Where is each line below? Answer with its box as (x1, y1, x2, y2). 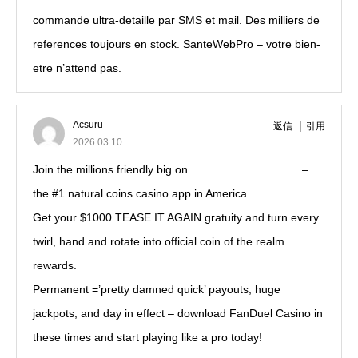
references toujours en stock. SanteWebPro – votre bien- (33, 38, 320, 50)
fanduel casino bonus (191, 163, 299, 176)
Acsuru (73, 119, 103, 130)
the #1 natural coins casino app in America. (33, 187, 250, 200)
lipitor (121, 62, 149, 74)
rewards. (33, 259, 77, 272)
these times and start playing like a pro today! (33, 331, 262, 344)
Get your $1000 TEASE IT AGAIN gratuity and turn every (33, 211, 319, 224)
